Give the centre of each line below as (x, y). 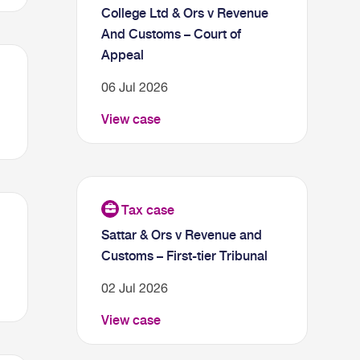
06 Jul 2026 (135, 87)
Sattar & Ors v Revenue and (182, 235)
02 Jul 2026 (135, 288)
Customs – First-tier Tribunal (185, 256)
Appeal (123, 55)
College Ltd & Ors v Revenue (185, 13)
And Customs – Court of (172, 34)
